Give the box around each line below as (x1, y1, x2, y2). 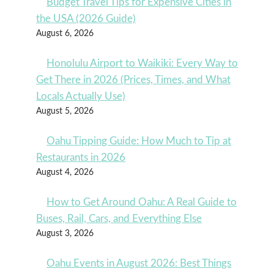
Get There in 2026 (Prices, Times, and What (36, 74, 231, 85)
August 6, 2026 (36, 29, 94, 38)
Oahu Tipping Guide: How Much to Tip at (46, 135, 232, 146)
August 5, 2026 (36, 106, 94, 116)
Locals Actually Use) (36, 91, 126, 102)
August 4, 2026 (36, 168, 94, 177)
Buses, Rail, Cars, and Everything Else (36, 213, 202, 224)
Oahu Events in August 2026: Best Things (46, 257, 232, 268)
